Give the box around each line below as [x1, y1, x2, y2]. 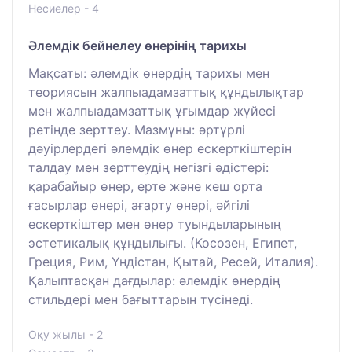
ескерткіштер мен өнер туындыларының [28, 215, 281, 232]
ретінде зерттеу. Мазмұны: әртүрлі [28, 121, 245, 137]
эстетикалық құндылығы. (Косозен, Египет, [28, 234, 297, 251]
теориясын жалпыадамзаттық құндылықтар [28, 83, 304, 100]
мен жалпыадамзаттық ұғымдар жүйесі [28, 102, 276, 119]
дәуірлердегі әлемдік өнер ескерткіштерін [28, 140, 291, 156]
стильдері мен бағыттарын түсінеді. [28, 291, 253, 307]
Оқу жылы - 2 [28, 327, 103, 341]
